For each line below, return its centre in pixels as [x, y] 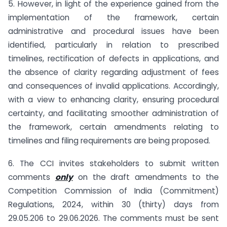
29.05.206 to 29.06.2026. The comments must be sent [113, 218]
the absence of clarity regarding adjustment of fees [113, 72]
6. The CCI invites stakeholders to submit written [113, 163]
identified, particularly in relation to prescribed [113, 45]
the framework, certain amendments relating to [113, 127]
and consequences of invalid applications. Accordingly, [113, 86]
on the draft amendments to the [146, 177]
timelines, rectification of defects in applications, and [113, 59]
